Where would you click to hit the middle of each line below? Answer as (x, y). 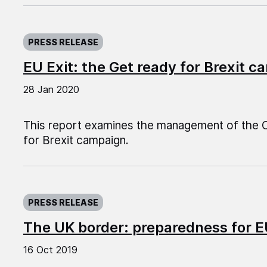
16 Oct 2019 (50, 250)
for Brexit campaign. (76, 141)
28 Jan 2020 (51, 90)
